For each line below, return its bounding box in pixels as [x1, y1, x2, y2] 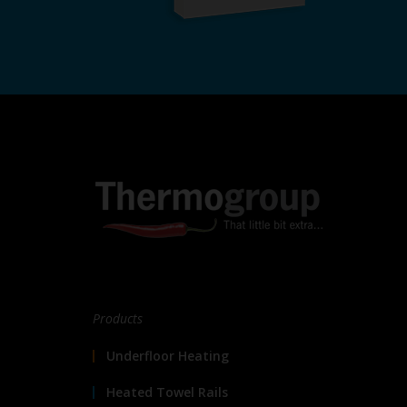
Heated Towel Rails [106, 383, 228, 401]
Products [93, 310, 143, 327]
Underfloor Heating [106, 347, 229, 364]
